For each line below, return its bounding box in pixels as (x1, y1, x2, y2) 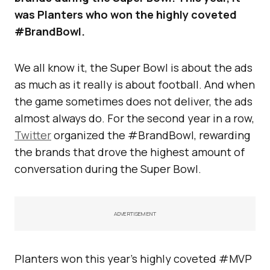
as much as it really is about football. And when (14, 77, 255, 92)
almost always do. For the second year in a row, (14, 110, 254, 125)
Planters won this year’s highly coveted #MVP (14, 251, 252, 266)
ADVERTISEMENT (113, 209, 157, 218)
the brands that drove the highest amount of (14, 144, 245, 159)
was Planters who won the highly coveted (14, 7, 237, 22)
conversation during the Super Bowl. (14, 161, 201, 176)
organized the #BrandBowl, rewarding (51, 127, 250, 142)
